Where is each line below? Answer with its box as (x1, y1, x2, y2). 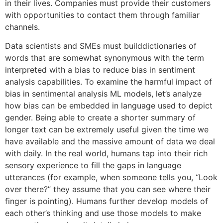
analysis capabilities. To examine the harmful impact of (5, 77, 212, 87)
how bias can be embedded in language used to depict (5, 101, 213, 111)
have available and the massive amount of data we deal (5, 136, 215, 147)
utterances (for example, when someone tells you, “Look (5, 172, 218, 183)
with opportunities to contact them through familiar (5, 9, 200, 20)
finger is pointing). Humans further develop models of (5, 196, 208, 207)
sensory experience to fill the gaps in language (5, 160, 181, 171)
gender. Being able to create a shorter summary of (5, 112, 196, 123)
